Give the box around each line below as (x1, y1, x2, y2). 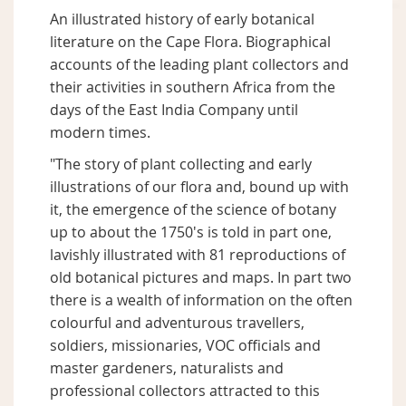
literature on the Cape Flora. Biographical (50, 32, 331, 53)
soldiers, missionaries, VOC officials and (50, 335, 321, 356)
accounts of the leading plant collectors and (50, 54, 349, 75)
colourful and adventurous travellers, (50, 313, 304, 333)
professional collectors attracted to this (50, 381, 320, 401)
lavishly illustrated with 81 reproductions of (50, 245, 345, 266)
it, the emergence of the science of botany (50, 199, 336, 220)
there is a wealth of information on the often (50, 290, 353, 311)
